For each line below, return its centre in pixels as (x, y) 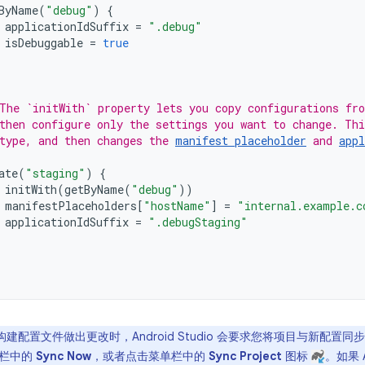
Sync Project (245, 356)
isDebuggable (44, 43)
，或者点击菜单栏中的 (150, 356)
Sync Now (64, 356)
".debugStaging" (198, 222)
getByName (94, 189)
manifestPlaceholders (71, 206)
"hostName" (177, 206)
